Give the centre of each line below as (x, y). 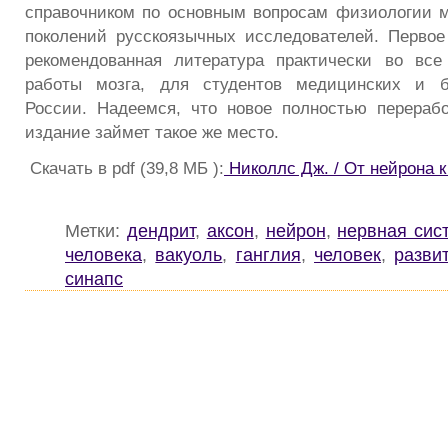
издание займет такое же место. (152, 132)
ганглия (268, 254)
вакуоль (189, 254)
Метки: (96, 230)
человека (103, 254)
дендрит (160, 230)
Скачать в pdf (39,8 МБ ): (124, 167)
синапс (94, 278)
